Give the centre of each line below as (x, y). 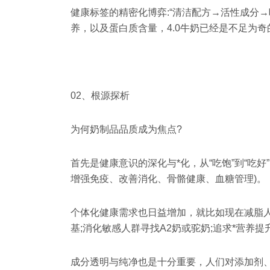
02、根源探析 (100, 96)
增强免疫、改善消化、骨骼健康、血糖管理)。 (168, 179)
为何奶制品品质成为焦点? (126, 130)
